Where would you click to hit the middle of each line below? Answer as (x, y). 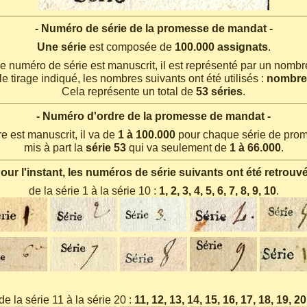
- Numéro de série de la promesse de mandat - (153, 28)
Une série (61, 47)
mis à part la (54, 148)
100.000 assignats (221, 47)
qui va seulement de (177, 148)
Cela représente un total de (129, 91)
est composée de (130, 47)
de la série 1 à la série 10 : (94, 191)
